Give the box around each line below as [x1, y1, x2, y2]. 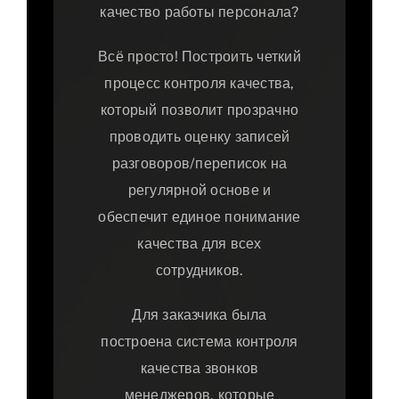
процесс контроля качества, [104, 75, 295, 93]
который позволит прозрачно [100, 102, 299, 119]
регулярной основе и [127, 182, 272, 199]
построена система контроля [101, 333, 298, 351]
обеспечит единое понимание [98, 208, 301, 226]
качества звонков [140, 360, 259, 378]
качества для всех [137, 235, 262, 253]
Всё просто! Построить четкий [98, 48, 301, 66]
